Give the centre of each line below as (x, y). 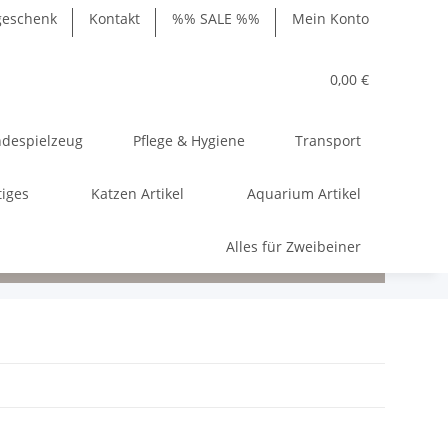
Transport (327, 140)
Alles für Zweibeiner (293, 246)
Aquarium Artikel (303, 193)
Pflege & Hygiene (189, 140)
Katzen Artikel (138, 193)
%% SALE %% (216, 18)
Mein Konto (330, 18)
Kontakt (114, 18)
